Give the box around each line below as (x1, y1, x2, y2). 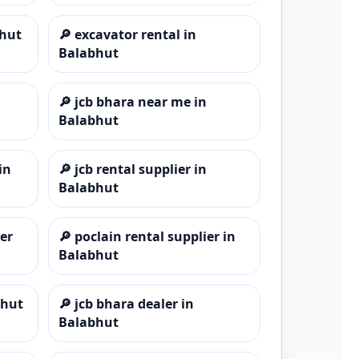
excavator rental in (74, 25, 196, 43)
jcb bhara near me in (74, 92, 207, 111)
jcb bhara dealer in (74, 294, 194, 313)
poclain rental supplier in (74, 227, 236, 245)
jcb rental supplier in (74, 159, 207, 178)
